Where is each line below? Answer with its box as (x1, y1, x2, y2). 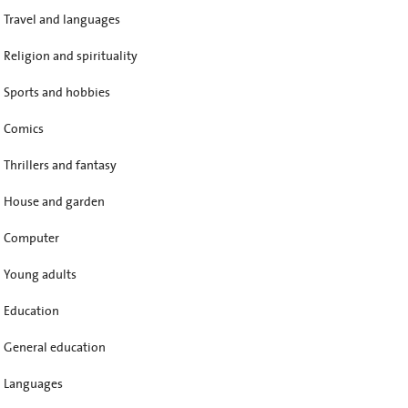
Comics (4, 121, 44, 137)
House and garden (4, 194, 105, 209)
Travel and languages (4, 12, 120, 27)
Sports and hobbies (4, 85, 110, 100)
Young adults (4, 267, 76, 282)
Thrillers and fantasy (4, 158, 117, 173)
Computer (4, 230, 59, 246)
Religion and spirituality (4, 48, 138, 64)
